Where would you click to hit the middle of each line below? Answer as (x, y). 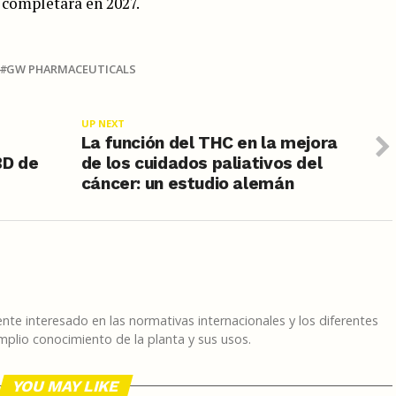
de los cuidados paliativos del (202, 163)
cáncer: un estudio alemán (187, 183)
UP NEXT (103, 123)
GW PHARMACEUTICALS (71, 69)
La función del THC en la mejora (209, 142)
